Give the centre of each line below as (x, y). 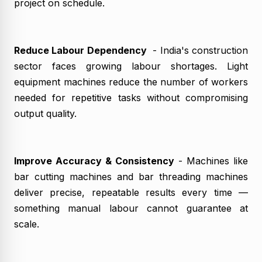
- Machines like (211, 161)
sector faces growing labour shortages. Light (131, 66)
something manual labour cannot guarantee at (131, 208)
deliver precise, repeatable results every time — (131, 192)
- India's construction (197, 50)
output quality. (45, 113)
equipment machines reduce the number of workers (131, 82)
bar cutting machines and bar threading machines (131, 176)
